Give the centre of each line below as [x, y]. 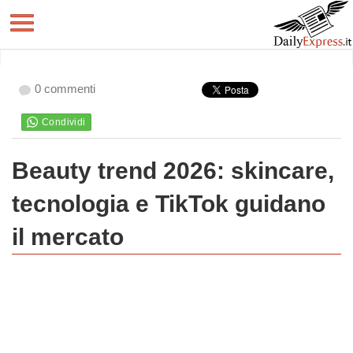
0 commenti [65, 89]
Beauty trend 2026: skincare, [173, 171]
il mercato [68, 237]
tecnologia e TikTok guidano [169, 204]
